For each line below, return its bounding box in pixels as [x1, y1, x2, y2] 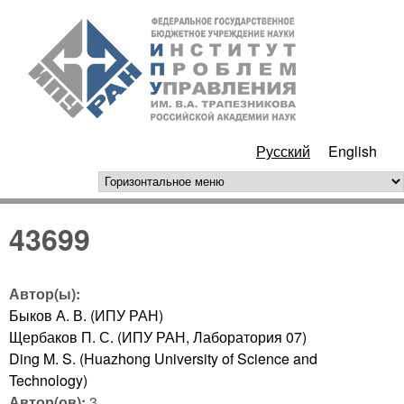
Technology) [9, 369, 87, 390]
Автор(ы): [9, 282, 84, 304]
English [328, 141, 377, 161]
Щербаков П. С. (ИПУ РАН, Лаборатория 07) [9, 326, 307, 347]
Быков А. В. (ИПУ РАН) [9, 304, 163, 326]
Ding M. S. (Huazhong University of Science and [9, 347, 317, 369]
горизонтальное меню [107, 173, 287, 196]
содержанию [163, 32, 248, 53]
